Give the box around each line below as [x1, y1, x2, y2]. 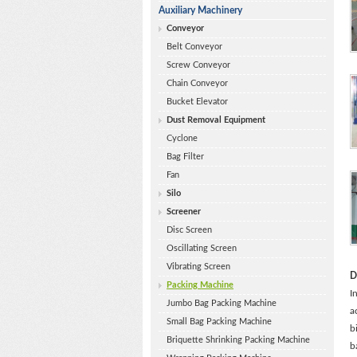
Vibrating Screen [167, 262, 230, 271]
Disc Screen [167, 226, 212, 234]
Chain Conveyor [167, 79, 228, 88]
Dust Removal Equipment [167, 116, 265, 124]
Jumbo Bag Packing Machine [167, 299, 277, 308]
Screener [167, 207, 201, 216]
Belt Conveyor [167, 42, 222, 51]
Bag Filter [167, 152, 204, 161]
